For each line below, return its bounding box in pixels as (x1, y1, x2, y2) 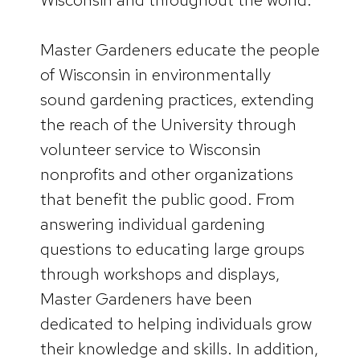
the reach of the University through (40, 113, 297, 136)
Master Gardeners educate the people (40, 39, 320, 61)
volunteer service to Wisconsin (40, 138, 261, 161)
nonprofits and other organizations (40, 163, 293, 186)
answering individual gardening (40, 213, 265, 235)
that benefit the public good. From (40, 188, 295, 211)
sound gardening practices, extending (40, 88, 314, 111)
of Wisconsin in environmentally (40, 63, 271, 86)
